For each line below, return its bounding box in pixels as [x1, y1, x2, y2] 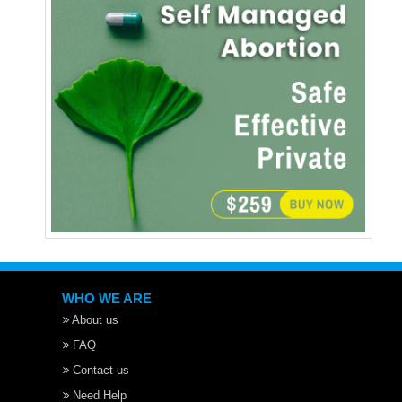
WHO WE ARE [62, 291, 153, 307]
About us [69, 313, 119, 328]
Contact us [69, 363, 130, 378]
